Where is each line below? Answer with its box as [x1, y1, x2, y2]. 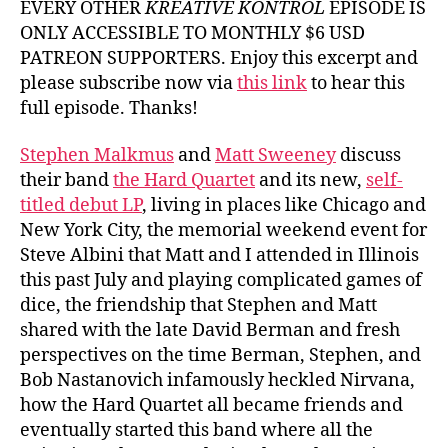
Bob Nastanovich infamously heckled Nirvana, [20, 369, 415, 392]
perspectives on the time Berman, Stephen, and [20, 344, 421, 367]
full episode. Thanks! [20, 96, 198, 120]
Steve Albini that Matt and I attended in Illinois [20, 244, 419, 267]
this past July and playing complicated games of [20, 269, 422, 292]
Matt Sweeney [215, 144, 336, 167]
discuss [336, 144, 401, 167]
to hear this [307, 71, 405, 95]
